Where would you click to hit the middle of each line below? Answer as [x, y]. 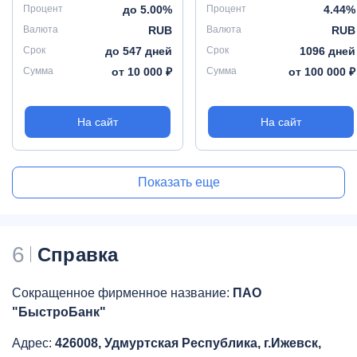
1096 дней [328, 51]
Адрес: [33, 343]
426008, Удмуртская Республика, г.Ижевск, [188, 343]
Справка [78, 255]
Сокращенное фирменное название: [122, 293]
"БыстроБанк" [59, 312]
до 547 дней [139, 51]
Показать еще [178, 182]
